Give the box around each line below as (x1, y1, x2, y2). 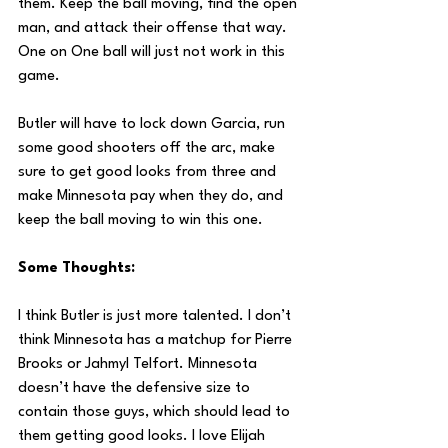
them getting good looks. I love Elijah (18, 429, 269, 444)
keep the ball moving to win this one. (18, 213, 263, 228)
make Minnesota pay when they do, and (18, 189, 287, 204)
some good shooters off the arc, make (18, 141, 279, 156)
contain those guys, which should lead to (18, 405, 294, 420)
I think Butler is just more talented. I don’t (18, 309, 295, 324)
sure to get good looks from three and (18, 165, 280, 180)
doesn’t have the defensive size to (18, 381, 254, 396)
